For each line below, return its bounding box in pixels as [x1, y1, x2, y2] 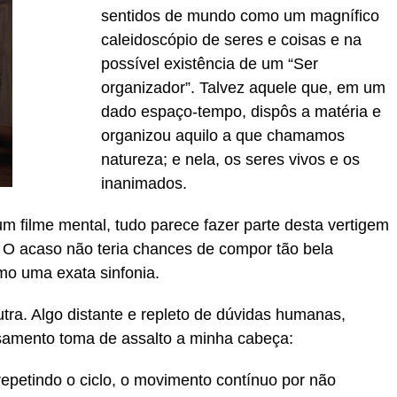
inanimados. [101, 175, 187, 192]
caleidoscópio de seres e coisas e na [101, 31, 362, 49]
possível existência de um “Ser [101, 55, 318, 73]
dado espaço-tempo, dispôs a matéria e [101, 103, 381, 121]
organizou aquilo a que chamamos [101, 127, 345, 144]
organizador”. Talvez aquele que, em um [101, 79, 385, 97]
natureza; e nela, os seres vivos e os [101, 151, 360, 168]
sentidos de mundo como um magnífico [101, 7, 379, 25]
